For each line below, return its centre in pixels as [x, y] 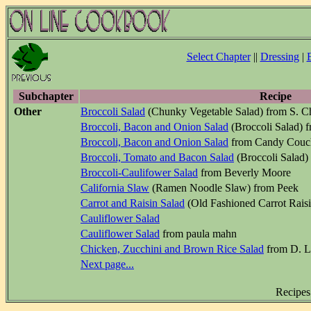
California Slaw [115, 188]
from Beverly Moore [244, 173]
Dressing [279, 57]
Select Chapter [218, 57]
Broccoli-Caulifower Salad [139, 173]
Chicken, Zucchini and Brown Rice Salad [172, 249]
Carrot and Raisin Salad [133, 203]
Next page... [107, 264]
